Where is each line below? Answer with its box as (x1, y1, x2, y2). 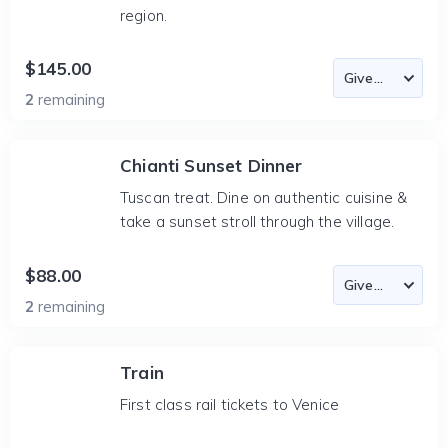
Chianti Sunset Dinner (120, 155, 303, 176)
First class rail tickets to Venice (120, 395, 340, 414)
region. (120, 6, 168, 25)
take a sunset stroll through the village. (120, 212, 395, 231)
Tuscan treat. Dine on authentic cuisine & (120, 188, 408, 207)
